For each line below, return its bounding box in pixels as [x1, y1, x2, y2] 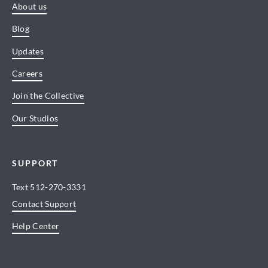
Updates [11, 45, 44, 56]
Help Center [11, 221, 60, 231]
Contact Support [11, 198, 77, 209]
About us [11, 1, 47, 12]
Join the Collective [11, 90, 84, 101]
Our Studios [11, 112, 59, 123]
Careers [11, 68, 42, 79]
